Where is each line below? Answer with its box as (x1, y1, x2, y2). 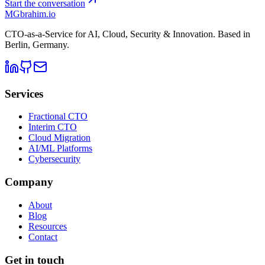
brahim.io (20, 8, 56, 19)
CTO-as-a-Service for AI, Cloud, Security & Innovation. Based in (5, 28, 250, 39)
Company (5, 176, 53, 189)
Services (5, 87, 43, 100)
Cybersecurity (28, 154, 80, 164)
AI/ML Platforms (28, 143, 92, 154)
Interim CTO (28, 122, 77, 132)
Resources (28, 221, 67, 231)
